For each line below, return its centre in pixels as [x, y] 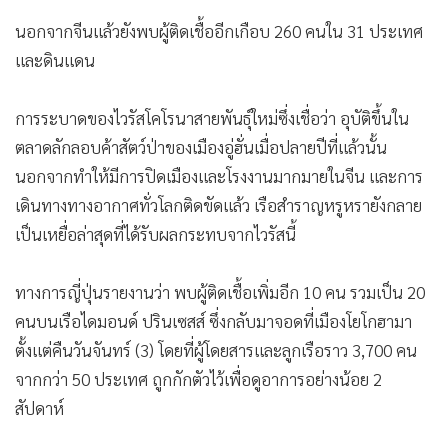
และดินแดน [55, 59]
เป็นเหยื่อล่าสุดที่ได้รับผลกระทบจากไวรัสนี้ [155, 233]
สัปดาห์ [39, 407]
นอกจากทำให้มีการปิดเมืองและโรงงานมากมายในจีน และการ [219, 175]
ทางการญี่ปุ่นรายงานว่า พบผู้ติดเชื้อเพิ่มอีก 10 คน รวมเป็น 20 [220, 291]
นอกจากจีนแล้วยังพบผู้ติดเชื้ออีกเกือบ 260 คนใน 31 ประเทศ [219, 30]
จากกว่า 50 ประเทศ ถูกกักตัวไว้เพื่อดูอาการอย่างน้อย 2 [198, 378]
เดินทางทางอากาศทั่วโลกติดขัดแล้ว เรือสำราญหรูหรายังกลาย [218, 204]
